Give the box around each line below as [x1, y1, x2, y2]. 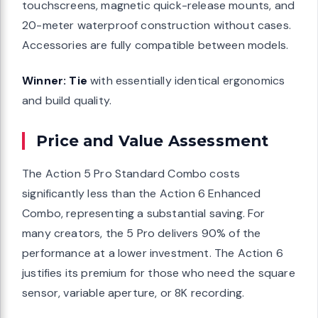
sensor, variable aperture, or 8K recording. [22, 285, 245, 301]
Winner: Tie [22, 73, 87, 89]
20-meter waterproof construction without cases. [22, 18, 291, 33]
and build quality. [22, 93, 112, 109]
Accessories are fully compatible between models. [22, 38, 289, 53]
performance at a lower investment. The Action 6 [22, 246, 283, 261]
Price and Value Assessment [36, 131, 269, 150]
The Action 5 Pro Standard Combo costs [22, 166, 241, 182]
